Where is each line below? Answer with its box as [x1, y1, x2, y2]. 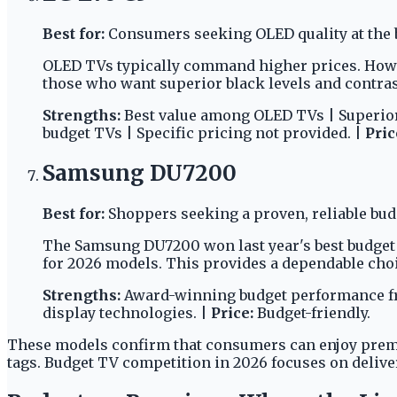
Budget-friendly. [253, 304, 370, 323]
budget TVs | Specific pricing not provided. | [43, 124, 365, 143]
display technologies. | [43, 304, 211, 323]
